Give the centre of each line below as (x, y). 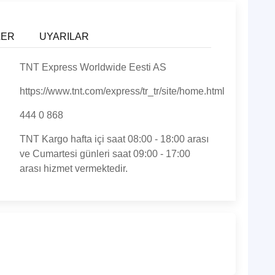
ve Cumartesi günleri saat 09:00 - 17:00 (105, 154)
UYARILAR (64, 37)
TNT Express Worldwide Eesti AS (93, 67)
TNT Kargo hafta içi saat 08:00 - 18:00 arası (114, 139)
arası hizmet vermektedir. (73, 168)
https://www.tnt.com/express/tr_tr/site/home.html (122, 91)
